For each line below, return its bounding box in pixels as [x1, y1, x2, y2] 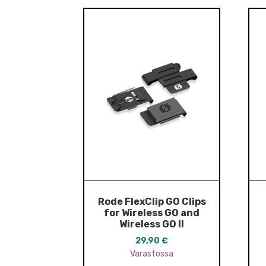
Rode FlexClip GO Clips [97, 195, 206, 207]
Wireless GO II [119, 218, 185, 230]
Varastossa [130, 249, 174, 259]
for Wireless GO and [104, 207, 200, 218]
